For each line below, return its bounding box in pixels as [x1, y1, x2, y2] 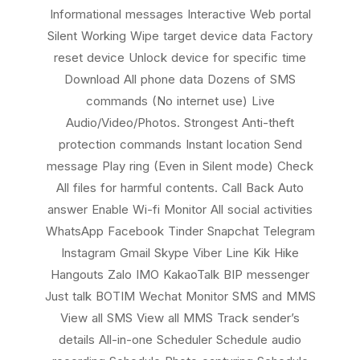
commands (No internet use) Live [85, 93, 275, 109]
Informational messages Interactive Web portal [49, 6, 311, 22]
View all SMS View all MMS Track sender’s [60, 310, 300, 326]
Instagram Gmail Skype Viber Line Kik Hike [61, 245, 299, 261]
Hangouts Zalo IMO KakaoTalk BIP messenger [51, 267, 309, 283]
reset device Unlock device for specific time [54, 50, 306, 66]
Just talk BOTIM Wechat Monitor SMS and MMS [44, 288, 316, 305]
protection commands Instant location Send [58, 137, 302, 153]
